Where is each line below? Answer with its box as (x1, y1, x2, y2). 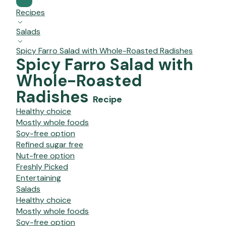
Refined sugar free (16, 139, 83, 150)
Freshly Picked (16, 161, 68, 173)
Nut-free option (16, 150, 75, 161)
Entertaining (16, 173, 61, 184)
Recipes (16, 7, 45, 18)
